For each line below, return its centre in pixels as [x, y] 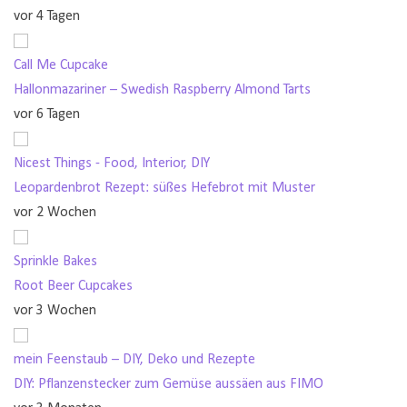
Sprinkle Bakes [55, 261]
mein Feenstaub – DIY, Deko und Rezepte [134, 359]
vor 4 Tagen [47, 16]
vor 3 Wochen [55, 310]
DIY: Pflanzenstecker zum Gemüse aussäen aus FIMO [169, 384]
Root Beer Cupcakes [73, 286]
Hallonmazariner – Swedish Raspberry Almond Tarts [162, 89]
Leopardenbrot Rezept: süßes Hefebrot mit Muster [164, 188]
